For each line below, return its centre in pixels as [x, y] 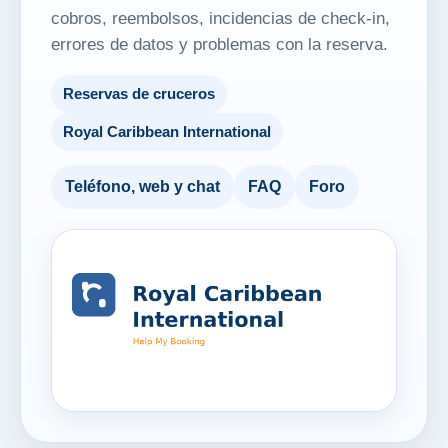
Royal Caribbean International [167, 131]
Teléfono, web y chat [142, 186]
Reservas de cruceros [139, 93]
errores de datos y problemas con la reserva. [219, 44]
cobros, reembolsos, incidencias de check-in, [220, 18]
